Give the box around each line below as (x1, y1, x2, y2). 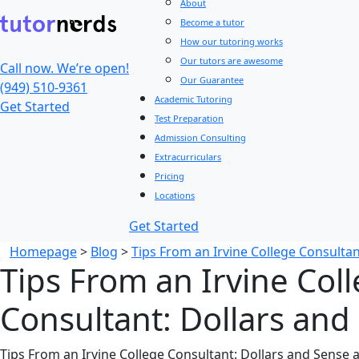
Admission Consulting (155, 131, 246, 143)
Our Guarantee (180, 74, 244, 86)
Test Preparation (155, 112, 224, 124)
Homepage (10, 243, 77, 260)
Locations (155, 189, 195, 201)
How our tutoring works (180, 35, 283, 47)
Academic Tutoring (155, 93, 232, 105)
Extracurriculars (155, 151, 221, 163)
